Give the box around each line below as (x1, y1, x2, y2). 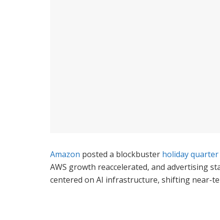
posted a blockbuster (80, 148, 162, 160)
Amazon (50, 148, 80, 160)
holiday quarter (162, 148, 219, 160)
